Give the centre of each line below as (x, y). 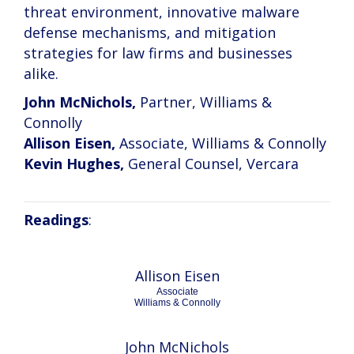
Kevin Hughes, (74, 164)
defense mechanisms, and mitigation (150, 32)
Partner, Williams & (204, 102)
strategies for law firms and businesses (158, 53)
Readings (56, 220)
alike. (41, 73)
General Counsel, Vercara (211, 164)
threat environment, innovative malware (162, 12)
